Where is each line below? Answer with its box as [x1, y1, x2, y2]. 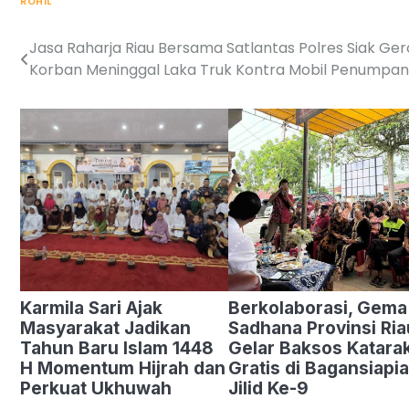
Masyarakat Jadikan [20, 318, 191, 340]
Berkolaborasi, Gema [227, 298, 407, 320]
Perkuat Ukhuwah [20, 378, 172, 400]
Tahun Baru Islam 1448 [20, 338, 214, 360]
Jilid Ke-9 [227, 378, 309, 400]
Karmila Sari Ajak [20, 298, 163, 320]
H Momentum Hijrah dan [20, 358, 225, 380]
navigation [19, 72, 132, 100]
